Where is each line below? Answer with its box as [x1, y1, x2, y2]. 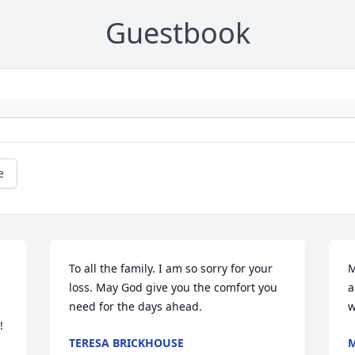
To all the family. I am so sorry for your [69, 261, 273, 277]
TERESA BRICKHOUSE [69, 335, 185, 351]
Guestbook [105, 13, 250, 53]
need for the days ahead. [69, 299, 203, 315]
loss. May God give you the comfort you [69, 280, 278, 296]
